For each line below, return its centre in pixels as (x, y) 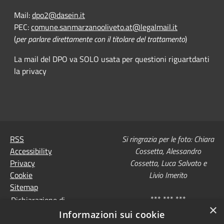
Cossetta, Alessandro (168, 151)
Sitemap (24, 187)
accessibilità (31, 212)
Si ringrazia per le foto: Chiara (168, 139)
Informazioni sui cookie (112, 214)
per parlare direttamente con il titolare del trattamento (100, 39)
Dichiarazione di (38, 200)
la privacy (30, 71)
